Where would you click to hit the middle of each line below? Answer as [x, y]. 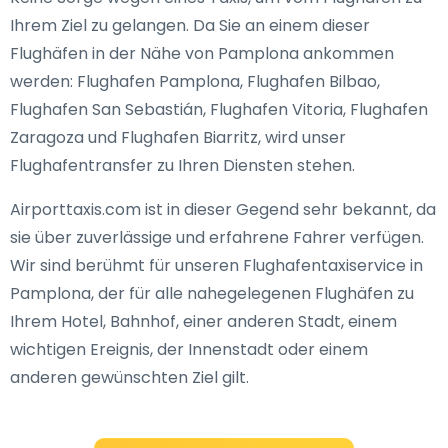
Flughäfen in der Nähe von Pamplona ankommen [202, 53]
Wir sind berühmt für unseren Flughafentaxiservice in [216, 265]
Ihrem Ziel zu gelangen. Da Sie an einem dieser [190, 25]
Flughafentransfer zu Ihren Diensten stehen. [182, 165]
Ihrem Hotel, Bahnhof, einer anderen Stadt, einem [203, 321]
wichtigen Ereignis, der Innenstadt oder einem [189, 349]
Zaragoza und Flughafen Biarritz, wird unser [178, 137]
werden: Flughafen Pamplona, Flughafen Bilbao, [195, 81]
